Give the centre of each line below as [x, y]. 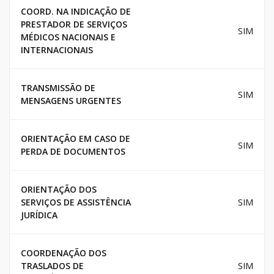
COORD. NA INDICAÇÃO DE [76, 12]
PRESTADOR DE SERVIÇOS [74, 24]
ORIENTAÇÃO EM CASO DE [76, 139]
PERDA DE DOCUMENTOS [73, 152]
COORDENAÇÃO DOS [64, 253]
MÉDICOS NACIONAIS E [68, 37]
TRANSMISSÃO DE [58, 88]
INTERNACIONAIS [57, 50]
